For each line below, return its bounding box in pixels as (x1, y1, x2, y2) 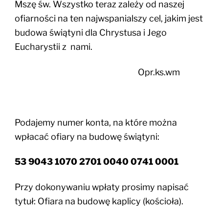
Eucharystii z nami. (15, 42, 92, 52)
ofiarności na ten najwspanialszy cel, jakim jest (15, 13, 203, 24)
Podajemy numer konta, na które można (15, 117, 177, 128)
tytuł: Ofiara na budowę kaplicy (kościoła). (15, 196, 183, 206)
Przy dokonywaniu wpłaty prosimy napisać (15, 181, 189, 192)
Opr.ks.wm (15, 66, 180, 77)
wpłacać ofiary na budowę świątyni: (15, 131, 159, 142)
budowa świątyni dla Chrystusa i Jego (15, 27, 167, 38)
